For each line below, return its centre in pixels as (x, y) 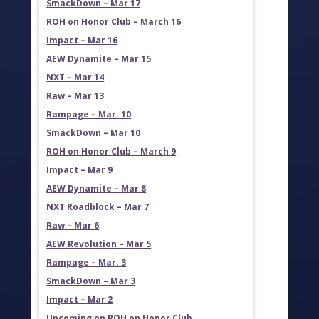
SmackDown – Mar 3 (91, 281)
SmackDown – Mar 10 (94, 133)
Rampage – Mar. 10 (89, 115)
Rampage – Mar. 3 (87, 263)
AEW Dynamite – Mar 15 (99, 59)
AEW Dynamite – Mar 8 (96, 189)
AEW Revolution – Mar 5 (99, 244)
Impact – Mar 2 (80, 300)
